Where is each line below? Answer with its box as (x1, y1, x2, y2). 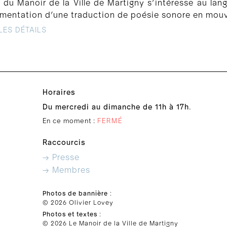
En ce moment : (43, 117, 97, 125)
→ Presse (43, 153, 80, 162)
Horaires (43, 88, 75, 96)
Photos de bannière (43, 190, 108, 197)
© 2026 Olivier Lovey (43, 199, 113, 206)
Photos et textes (43, 211, 97, 218)
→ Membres (43, 166, 90, 174)
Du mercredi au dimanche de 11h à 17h (43, 103, 189, 111)
